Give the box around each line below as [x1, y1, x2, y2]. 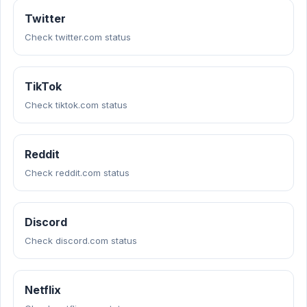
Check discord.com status [25, 235, 137, 246]
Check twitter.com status [25, 32, 131, 42]
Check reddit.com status [25, 167, 130, 178]
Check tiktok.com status [25, 99, 127, 110]
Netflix [25, 283, 61, 297]
